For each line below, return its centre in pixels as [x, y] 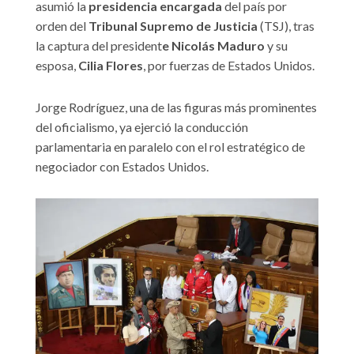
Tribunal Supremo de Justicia [174, 26]
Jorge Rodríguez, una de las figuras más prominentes [176, 107]
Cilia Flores [111, 66]
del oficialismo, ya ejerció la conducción [142, 127]
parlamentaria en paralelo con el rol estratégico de [170, 147]
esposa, [57, 66]
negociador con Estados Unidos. [122, 167]
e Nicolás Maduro [213, 46]
